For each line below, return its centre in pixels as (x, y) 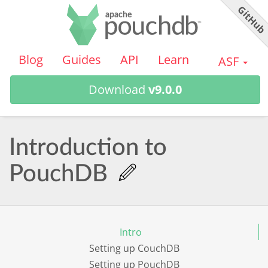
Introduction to (88, 148)
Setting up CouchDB (134, 248)
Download (118, 89)
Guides (82, 60)
